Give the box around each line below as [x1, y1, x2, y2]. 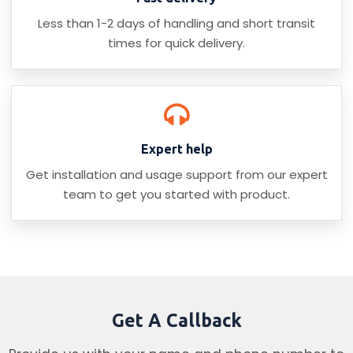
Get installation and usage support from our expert [25, 166, 328, 184]
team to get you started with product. [63, 186, 290, 203]
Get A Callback [111, 310, 242, 331]
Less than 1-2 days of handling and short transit [38, 15, 315, 32]
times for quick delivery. [108, 35, 245, 52]
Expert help [140, 142, 213, 157]
